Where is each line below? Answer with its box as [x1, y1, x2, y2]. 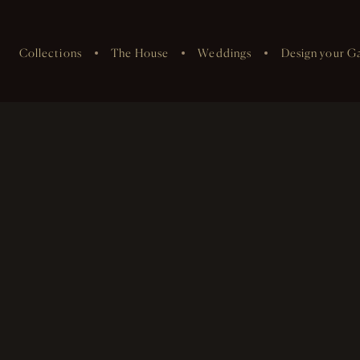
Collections [18, 46, 82, 59]
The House [111, 46, 170, 59]
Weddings [198, 46, 252, 59]
